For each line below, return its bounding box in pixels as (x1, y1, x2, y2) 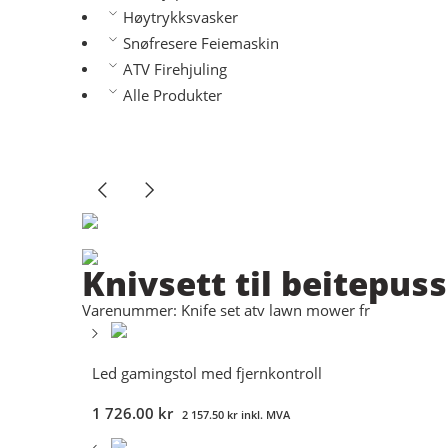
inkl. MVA (238, 407, 290, 423)
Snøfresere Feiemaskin (122, 34, 279, 53)
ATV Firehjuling (122, 60, 227, 79)
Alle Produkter (122, 86, 222, 105)
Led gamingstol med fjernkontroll (92, 364, 322, 384)
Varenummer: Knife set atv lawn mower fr (82, 301, 370, 321)
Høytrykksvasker (122, 8, 238, 27)
